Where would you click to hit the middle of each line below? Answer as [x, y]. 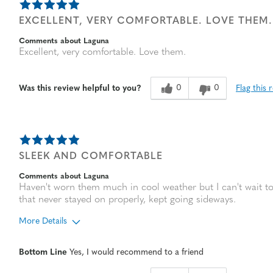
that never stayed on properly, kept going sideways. [127, 200]
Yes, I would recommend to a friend [135, 253]
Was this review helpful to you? [80, 89]
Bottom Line [43, 253]
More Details [43, 222]
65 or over [115, 244]
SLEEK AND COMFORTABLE [91, 157]
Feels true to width [130, 260]
